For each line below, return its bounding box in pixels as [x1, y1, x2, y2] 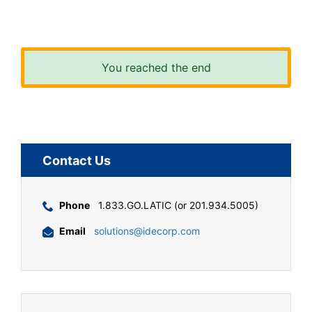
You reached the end [101, 61, 211, 75]
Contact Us [42, 153, 111, 168]
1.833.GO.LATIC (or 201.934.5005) [95, 198, 258, 211]
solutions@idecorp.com [94, 224, 200, 237]
